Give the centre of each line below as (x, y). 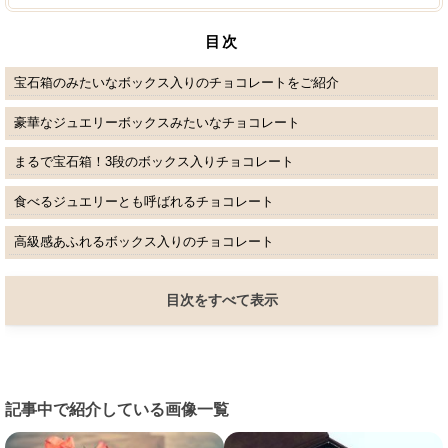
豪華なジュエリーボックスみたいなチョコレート (156, 122)
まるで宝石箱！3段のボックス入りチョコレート (153, 162)
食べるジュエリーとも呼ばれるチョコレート (143, 202)
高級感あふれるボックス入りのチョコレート (143, 242)
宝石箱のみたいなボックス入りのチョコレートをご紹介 (176, 82)
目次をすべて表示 (221, 299)
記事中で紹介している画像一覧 (117, 409)
